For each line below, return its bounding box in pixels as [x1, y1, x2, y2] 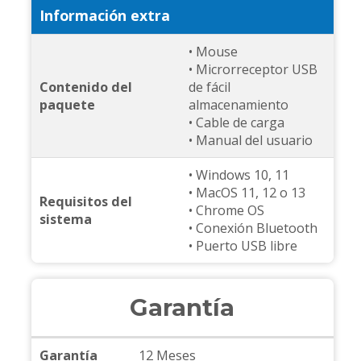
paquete [39, 96, 95, 114]
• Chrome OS [188, 201, 264, 220]
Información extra [39, 6, 170, 26]
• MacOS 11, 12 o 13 [188, 184, 305, 202]
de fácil [188, 78, 230, 97]
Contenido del [39, 78, 132, 97]
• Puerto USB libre [188, 237, 297, 255]
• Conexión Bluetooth [188, 219, 317, 238]
